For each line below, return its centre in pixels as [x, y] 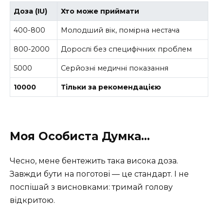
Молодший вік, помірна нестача [120, 30]
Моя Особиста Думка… [80, 136]
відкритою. [32, 200]
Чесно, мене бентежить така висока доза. [94, 161]
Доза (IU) [31, 11]
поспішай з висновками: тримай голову [91, 187]
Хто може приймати [100, 11]
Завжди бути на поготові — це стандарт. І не [99, 174]
